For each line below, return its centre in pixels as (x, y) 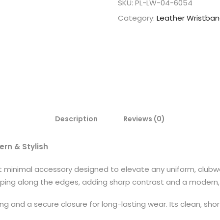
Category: (137, 18)
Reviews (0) (144, 119)
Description (76, 119)
